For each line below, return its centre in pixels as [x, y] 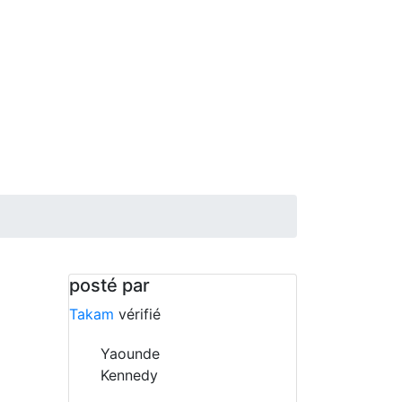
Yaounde [130, 354]
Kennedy [129, 375]
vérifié [140, 314]
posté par [109, 285]
